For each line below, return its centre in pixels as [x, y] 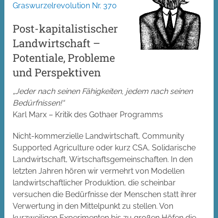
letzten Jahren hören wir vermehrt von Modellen [99, 171]
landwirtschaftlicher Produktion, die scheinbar [94, 183]
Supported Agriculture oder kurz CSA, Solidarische [104, 148]
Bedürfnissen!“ [39, 103]
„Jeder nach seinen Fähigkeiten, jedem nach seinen [103, 91]
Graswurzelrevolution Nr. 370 [65, 6]
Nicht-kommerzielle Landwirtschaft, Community [99, 136]
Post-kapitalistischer [65, 29]
